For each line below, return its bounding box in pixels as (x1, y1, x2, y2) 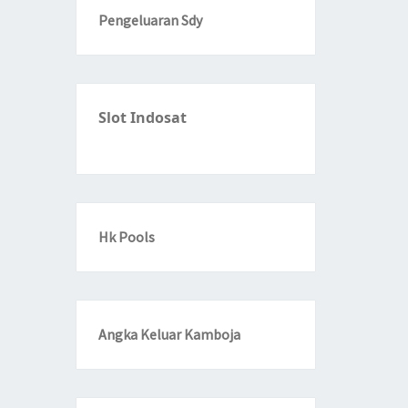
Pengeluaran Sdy (97, 11, 202, 29)
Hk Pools (97, 228, 155, 246)
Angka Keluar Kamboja (97, 325, 240, 343)
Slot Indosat (97, 107, 187, 127)
